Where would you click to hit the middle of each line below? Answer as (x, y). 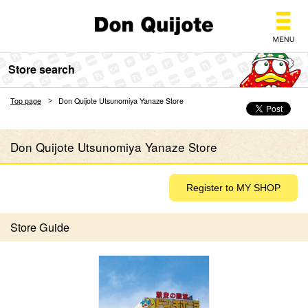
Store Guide (40, 227)
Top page (26, 101)
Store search (42, 69)
